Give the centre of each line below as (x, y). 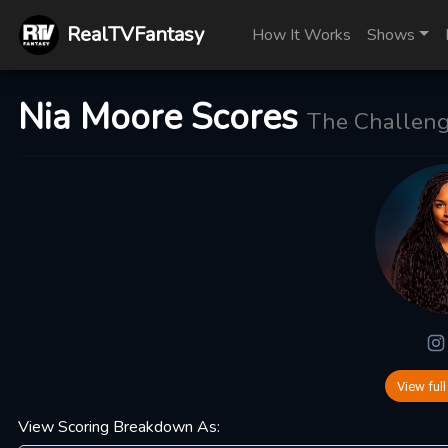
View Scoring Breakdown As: (118, 427)
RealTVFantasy (136, 34)
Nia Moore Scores (157, 117)
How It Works (302, 35)
